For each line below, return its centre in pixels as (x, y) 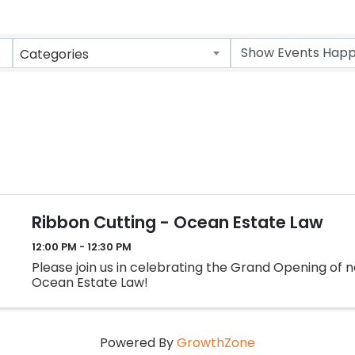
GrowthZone (216, 342)
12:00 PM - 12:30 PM (81, 247)
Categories (54, 55)
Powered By (138, 342)
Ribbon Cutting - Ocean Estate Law (177, 222)
